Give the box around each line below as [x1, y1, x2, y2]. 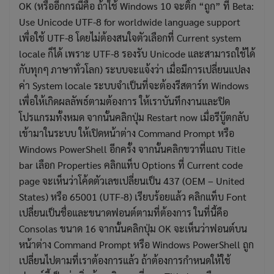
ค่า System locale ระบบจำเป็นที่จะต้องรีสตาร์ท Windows [19, 78, 249, 92]
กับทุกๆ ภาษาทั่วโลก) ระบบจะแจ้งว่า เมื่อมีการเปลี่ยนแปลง [19, 62, 250, 76]
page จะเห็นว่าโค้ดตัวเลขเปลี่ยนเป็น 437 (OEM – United [19, 174, 245, 187]
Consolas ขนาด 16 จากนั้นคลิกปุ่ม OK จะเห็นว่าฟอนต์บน [19, 221, 247, 235]
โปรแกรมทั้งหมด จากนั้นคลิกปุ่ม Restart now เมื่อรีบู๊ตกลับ [19, 110, 249, 124]
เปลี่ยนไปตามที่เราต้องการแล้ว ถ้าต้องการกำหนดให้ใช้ [19, 253, 231, 267]
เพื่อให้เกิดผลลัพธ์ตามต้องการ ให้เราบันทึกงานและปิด [19, 94, 230, 108]
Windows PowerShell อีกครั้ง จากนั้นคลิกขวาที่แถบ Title [19, 142, 245, 155]
